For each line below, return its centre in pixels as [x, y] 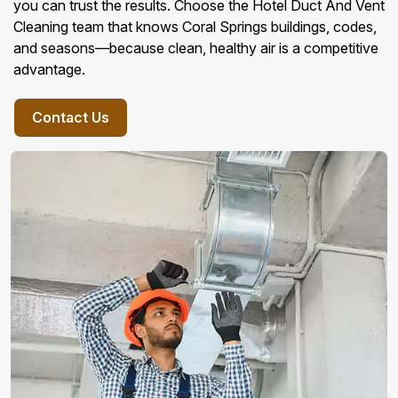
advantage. [49, 69]
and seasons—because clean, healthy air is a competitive [196, 48]
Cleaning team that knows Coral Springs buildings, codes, [195, 27]
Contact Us [71, 117]
